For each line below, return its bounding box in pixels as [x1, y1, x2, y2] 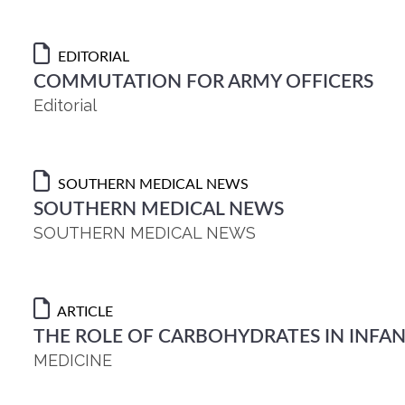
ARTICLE [54, 305, 113, 319]
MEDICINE [33, 351, 112, 370]
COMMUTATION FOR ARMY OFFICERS [33, 72, 373, 91]
